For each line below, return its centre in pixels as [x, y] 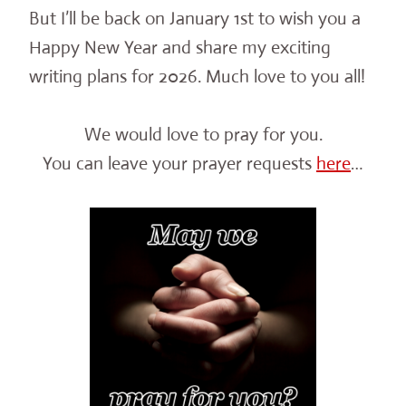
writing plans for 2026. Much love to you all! [197, 76]
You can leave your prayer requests [179, 163]
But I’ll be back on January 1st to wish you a [195, 18]
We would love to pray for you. [203, 134]
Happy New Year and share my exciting [180, 47]
